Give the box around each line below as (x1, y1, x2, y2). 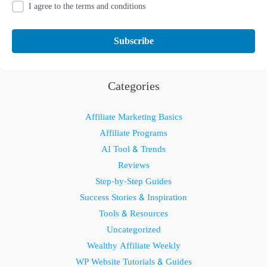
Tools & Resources (99, 205, 168, 222)
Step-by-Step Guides (95, 173, 172, 190)
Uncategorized (106, 221, 161, 238)
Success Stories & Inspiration (80, 189, 187, 206)
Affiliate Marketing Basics (85, 108, 182, 125)
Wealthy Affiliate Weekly (86, 237, 181, 254)
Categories (107, 76, 160, 98)
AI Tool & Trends (101, 141, 166, 157)
